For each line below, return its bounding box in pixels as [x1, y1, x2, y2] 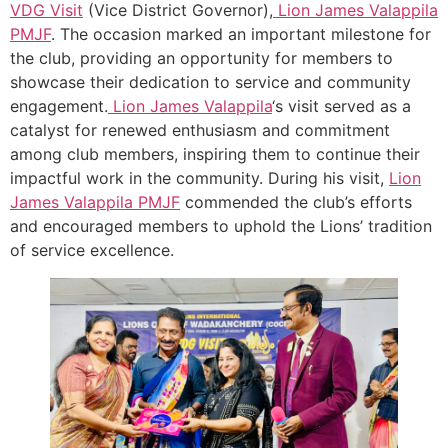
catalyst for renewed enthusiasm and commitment [10, 120, 390, 141]
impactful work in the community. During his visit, [10, 168, 389, 189]
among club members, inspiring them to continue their [10, 144, 420, 165]
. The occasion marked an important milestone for [51, 24, 431, 45]
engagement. [10, 96, 108, 117]
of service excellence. [10, 240, 174, 261]
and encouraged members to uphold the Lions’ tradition [10, 216, 432, 237]
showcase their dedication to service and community [10, 72, 411, 93]
